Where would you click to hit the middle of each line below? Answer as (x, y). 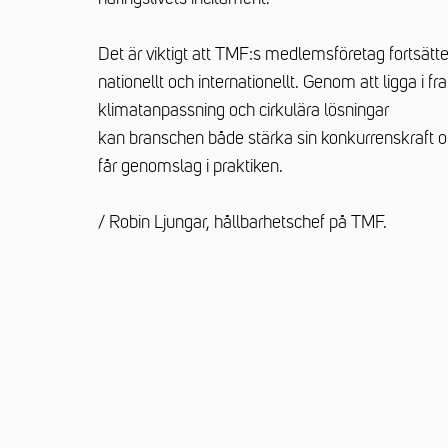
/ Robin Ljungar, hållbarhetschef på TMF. (242, 222)
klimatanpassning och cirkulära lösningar (243, 110)
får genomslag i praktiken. (190, 166)
